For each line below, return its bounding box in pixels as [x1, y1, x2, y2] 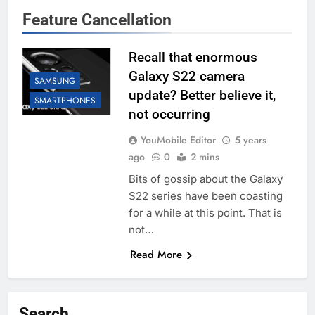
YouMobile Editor [140, 133, 216, 148]
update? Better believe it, [128, 87, 276, 104]
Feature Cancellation [22, 10, 172, 30]
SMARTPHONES [34, 94, 96, 108]
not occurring [128, 106, 210, 123]
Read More [129, 247, 182, 263]
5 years [234, 133, 266, 148]
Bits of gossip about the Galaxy [128, 172, 283, 186]
